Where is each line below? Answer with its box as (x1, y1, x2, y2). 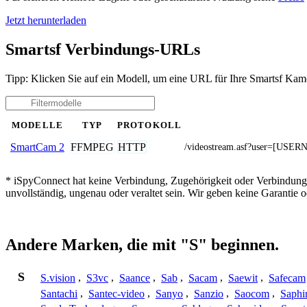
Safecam (269, 271, 306, 284)
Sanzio (194, 287, 223, 299)
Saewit (228, 271, 258, 284)
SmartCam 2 (10, 140, 64, 153)
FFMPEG (71, 140, 114, 153)
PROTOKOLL (117, 120, 182, 130)
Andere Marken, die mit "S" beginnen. (5, 236, 279, 254)
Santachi (40, 287, 77, 299)
